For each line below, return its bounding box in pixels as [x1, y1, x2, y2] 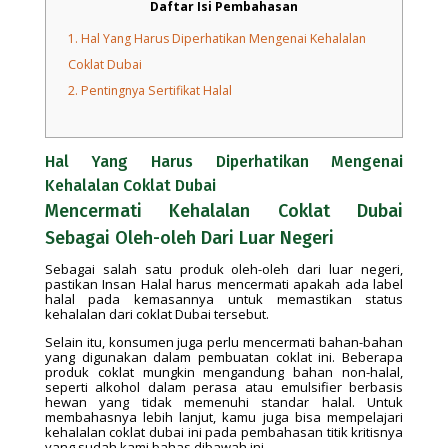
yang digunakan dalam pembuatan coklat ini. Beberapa [44, 348, 404, 367]
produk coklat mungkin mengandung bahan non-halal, [44, 363, 404, 382]
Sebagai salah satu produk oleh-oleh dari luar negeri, [44, 260, 404, 279]
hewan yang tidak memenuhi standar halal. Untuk [44, 393, 404, 412]
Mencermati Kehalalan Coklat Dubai [44, 200, 404, 223]
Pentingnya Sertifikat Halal [78, 82, 233, 100]
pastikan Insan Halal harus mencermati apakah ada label [44, 275, 404, 294]
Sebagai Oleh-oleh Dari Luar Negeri [44, 227, 334, 250]
